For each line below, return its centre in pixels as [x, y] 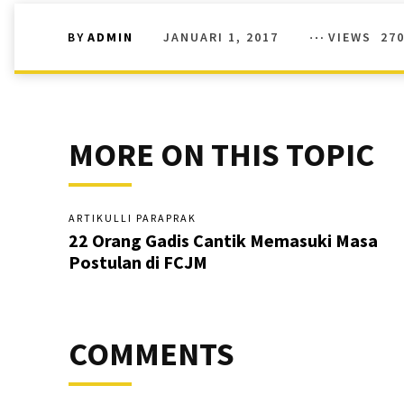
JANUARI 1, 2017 [221, 37]
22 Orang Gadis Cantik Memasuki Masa [223, 240]
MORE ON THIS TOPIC [221, 154]
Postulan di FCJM [138, 262]
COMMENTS [151, 353]
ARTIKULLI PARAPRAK [133, 217]
